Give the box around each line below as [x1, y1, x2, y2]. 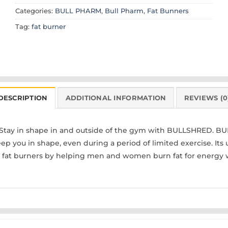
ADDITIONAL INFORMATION [65, 94, 166, 102]
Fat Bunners [147, 7, 189, 15]
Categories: [15, 7, 55, 15]
